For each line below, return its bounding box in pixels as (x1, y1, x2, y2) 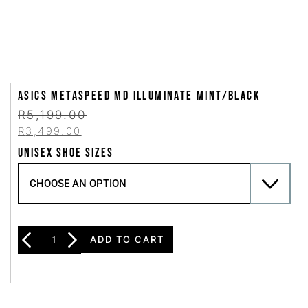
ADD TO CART (90, 234, 164, 245)
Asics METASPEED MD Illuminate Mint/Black (18, 89, 261, 104)
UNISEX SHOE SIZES (18, 146, 113, 161)
